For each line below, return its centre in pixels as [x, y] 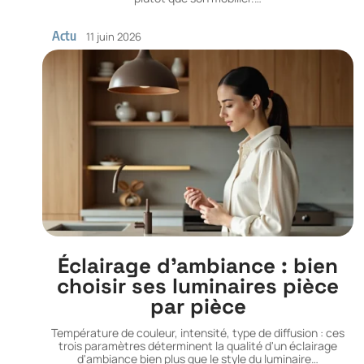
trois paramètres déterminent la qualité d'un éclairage [198, 346]
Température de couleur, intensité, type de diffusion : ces [198, 333]
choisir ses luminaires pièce [198, 286]
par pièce [198, 307]
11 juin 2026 [114, 36]
